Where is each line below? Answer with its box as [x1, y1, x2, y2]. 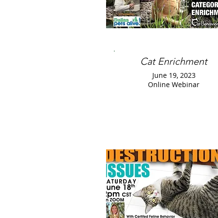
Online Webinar [148, 80, 200, 89]
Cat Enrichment [140, 55, 207, 67]
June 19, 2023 [152, 71, 196, 80]
